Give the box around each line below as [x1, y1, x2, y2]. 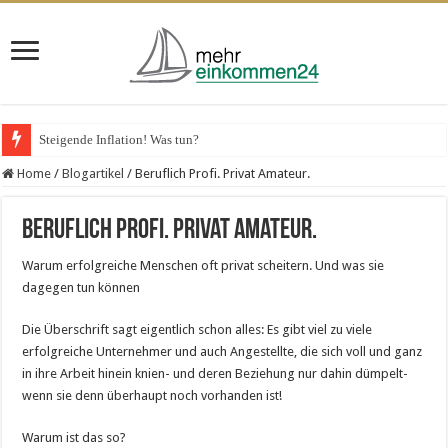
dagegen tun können [22, 280, 141, 295]
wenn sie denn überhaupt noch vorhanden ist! [22, 388, 283, 403]
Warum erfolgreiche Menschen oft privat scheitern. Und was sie [22, 258, 385, 273]
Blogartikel [62, 166, 125, 181]
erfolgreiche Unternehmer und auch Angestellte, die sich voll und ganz [22, 344, 423, 359]
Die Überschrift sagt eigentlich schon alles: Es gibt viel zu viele [22, 322, 373, 337]
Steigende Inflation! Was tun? [39, 132, 200, 147]
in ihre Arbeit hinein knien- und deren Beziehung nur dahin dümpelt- [22, 366, 409, 381]
